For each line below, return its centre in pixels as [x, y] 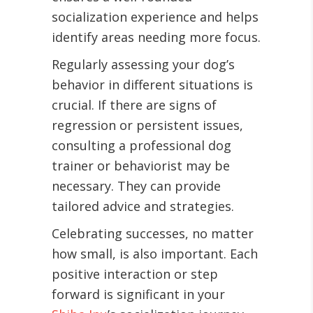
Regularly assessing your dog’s [143, 65]
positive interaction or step [135, 274]
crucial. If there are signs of [134, 105]
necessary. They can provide [136, 186]
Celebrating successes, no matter [153, 234]
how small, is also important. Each [155, 254]
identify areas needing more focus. [156, 37]
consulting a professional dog [141, 146]
